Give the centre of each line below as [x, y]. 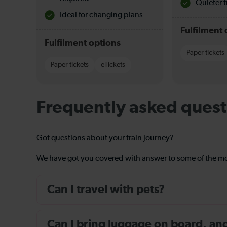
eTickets [113, 65]
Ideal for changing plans [101, 15]
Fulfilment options [83, 43]
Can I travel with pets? [106, 190]
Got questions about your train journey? [105, 139]
